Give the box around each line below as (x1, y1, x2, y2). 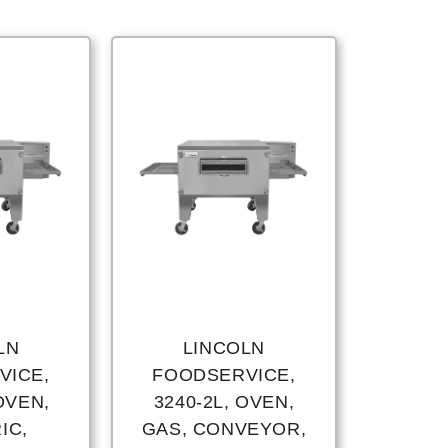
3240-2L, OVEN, (153, 392, 295, 413)
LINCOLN (182, 338, 266, 359)
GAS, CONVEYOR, (141, 419, 307, 440)
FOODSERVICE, (152, 365, 296, 386)
